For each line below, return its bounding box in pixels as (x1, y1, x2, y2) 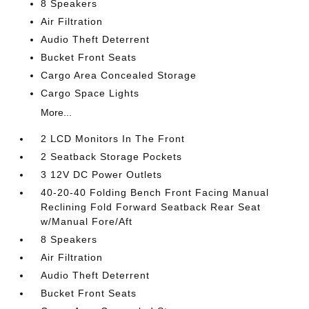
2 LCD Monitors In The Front (41, 133, 186, 144)
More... (41, 107, 72, 118)
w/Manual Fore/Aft (41, 216, 133, 227)
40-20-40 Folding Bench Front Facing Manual (41, 187, 270, 198)
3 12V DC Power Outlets (41, 169, 163, 180)
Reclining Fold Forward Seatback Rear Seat (41, 201, 261, 212)
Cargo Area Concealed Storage (41, 70, 197, 81)
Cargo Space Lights (41, 88, 140, 99)
